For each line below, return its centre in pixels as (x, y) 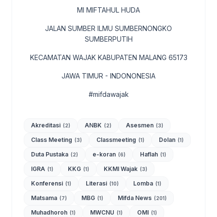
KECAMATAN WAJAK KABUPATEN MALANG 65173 (108, 58)
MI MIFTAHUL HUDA (108, 10)
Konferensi (48, 184)
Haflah (150, 155)
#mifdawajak (108, 94)
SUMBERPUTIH (108, 39)
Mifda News (135, 198)
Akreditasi (46, 125)
